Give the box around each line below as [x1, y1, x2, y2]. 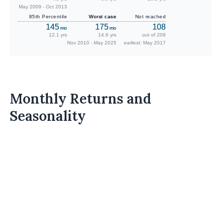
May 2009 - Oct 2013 [19, 4, 67, 10]
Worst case [89, 14, 116, 20]
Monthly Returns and [10, 90, 151, 108]
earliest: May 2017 [124, 40, 166, 46]
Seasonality [10, 107, 86, 125]
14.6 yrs [98, 32, 116, 38]
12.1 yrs [49, 32, 67, 38]
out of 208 [142, 32, 166, 38]
